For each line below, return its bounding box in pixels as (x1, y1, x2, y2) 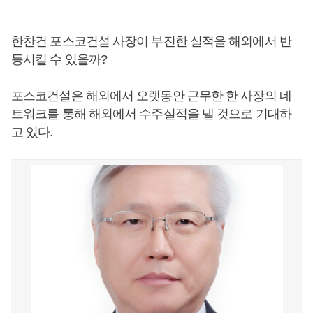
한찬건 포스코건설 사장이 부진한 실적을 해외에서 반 (11, 34, 291, 48)
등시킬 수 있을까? (11, 52, 107, 66)
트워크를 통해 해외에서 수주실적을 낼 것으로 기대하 (11, 107, 291, 121)
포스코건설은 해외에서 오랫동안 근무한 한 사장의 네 (11, 89, 291, 103)
